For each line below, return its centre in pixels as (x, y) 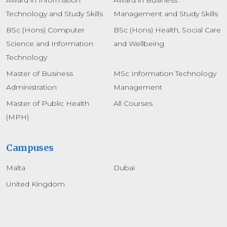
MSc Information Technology (165, 73)
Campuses (30, 147)
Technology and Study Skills (54, 13)
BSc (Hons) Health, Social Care (167, 30)
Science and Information (50, 43)
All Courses (133, 103)
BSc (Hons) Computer (45, 30)
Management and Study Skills (166, 13)
